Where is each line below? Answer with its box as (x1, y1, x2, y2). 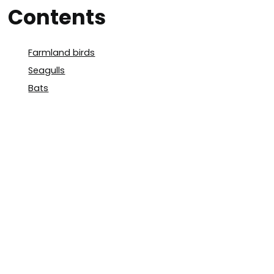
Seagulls (28, 64, 65, 77)
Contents (7, 3, 106, 32)
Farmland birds (28, 46, 95, 59)
